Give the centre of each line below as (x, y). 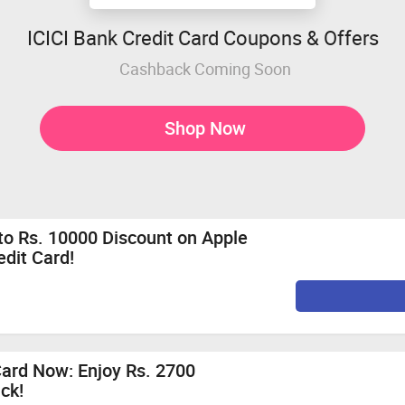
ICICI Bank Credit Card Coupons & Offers (202, 38)
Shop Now (205, 127)
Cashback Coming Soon (205, 68)
